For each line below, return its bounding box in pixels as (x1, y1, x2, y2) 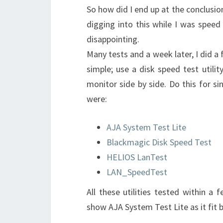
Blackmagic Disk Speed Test (107, 136, 212, 148)
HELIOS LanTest (107, 151, 167, 163)
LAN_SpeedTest (107, 166, 167, 178)
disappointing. (87, 33, 139, 45)
